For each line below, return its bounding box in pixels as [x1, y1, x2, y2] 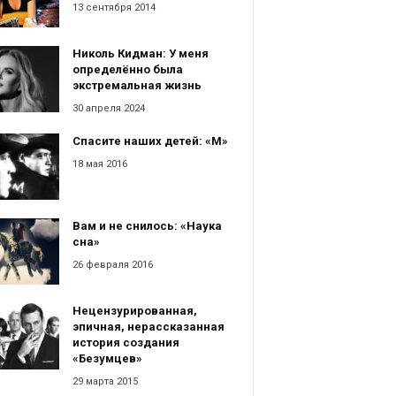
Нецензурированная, [72, 304, 197, 318]
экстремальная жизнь [72, 79, 202, 93]
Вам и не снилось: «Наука [72, 219, 222, 233]
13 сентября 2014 [72, 2, 156, 14]
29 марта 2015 [72, 376, 138, 388]
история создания [72, 336, 179, 350]
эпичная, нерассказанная [72, 320, 225, 334]
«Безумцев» [72, 352, 142, 366]
